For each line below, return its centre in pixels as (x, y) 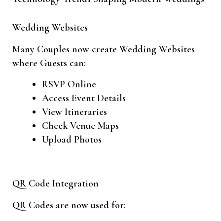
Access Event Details (84, 98)
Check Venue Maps (80, 126)
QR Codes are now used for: (69, 205)
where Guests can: (49, 63)
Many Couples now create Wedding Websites (104, 50)
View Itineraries (74, 112)
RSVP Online (69, 85)
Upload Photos (72, 140)
